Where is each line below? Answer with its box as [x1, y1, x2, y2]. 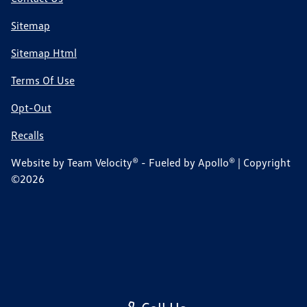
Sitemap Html [11, 46, 77, 60]
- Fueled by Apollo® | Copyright [138, 156, 291, 170]
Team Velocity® [67, 156, 138, 170]
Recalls [11, 128, 44, 143]
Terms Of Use [11, 73, 75, 88]
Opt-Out [11, 101, 51, 115]
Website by [11, 156, 67, 170]
